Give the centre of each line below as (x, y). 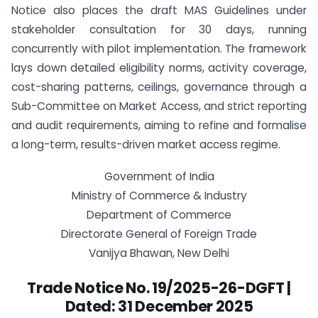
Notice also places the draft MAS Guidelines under (159, 10)
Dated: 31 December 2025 (159, 306)
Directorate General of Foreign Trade (159, 234)
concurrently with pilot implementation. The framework (159, 49)
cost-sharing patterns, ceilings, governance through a (159, 87)
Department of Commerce (159, 214)
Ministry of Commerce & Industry (159, 195)
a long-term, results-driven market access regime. (146, 144)
